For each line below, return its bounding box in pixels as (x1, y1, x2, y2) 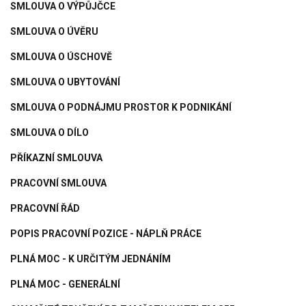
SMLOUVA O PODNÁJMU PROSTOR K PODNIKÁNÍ (10, 101, 232, 113)
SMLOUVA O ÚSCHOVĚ (10, 51, 112, 62)
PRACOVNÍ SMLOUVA (10, 177, 107, 189)
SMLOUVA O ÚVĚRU (10, 25, 98, 37)
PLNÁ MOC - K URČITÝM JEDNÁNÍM (10, 253, 171, 264)
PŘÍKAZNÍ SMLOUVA (10, 152, 102, 163)
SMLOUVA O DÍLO (10, 126, 89, 138)
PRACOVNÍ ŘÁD (10, 202, 80, 214)
